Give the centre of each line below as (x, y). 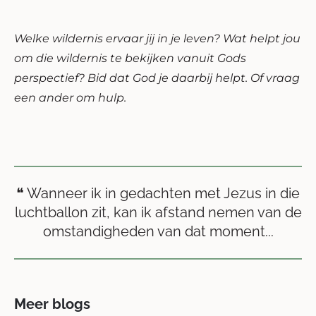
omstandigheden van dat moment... (158, 231)
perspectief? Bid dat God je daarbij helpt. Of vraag (157, 78)
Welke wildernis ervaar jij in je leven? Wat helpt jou (157, 38)
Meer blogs (52, 304)
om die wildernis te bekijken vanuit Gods (130, 58)
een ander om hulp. (70, 97)
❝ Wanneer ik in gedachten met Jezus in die (158, 193)
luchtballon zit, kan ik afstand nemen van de (158, 212)
